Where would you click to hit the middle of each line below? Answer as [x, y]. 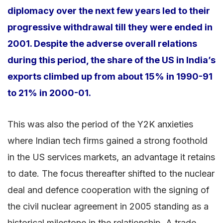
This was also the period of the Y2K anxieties [100, 124]
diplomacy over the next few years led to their [109, 10]
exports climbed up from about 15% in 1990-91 [110, 76]
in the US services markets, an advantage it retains [111, 157]
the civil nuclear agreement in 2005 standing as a [108, 206]
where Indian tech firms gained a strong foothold [108, 140]
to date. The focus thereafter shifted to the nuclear [111, 173]
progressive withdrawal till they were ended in [110, 27]
